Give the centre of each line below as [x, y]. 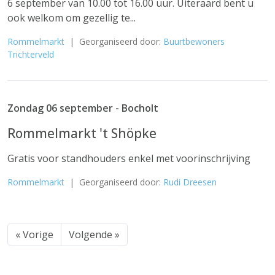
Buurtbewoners [194, 41]
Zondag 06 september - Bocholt [83, 108]
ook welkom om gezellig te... [72, 18]
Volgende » [94, 234]
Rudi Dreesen [190, 182]
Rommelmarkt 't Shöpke [82, 133]
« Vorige [34, 234]
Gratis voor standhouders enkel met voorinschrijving [129, 158]
